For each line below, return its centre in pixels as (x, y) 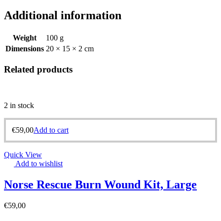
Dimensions (25, 49)
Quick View (23, 154)
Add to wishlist (39, 163)
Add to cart (51, 130)
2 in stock (19, 105)
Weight (25, 38)
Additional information (63, 16)
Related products (38, 70)
